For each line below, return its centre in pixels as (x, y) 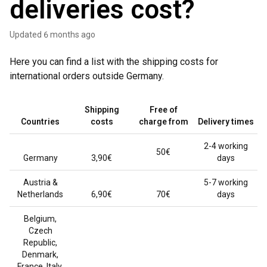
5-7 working (226, 182)
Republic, (40, 243)
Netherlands (40, 194)
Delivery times (226, 122)
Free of (163, 110)
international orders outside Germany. (88, 76)
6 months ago (69, 35)
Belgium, (40, 219)
